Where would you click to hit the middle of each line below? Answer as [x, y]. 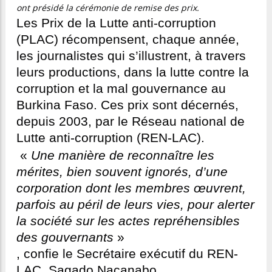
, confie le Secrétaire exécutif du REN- [127, 254]
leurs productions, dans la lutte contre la [133, 73]
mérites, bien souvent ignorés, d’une [122, 172]
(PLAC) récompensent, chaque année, [128, 40]
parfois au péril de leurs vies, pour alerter [135, 205]
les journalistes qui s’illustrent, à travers [131, 56]
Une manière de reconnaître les [123, 156]
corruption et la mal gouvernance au [121, 89]
